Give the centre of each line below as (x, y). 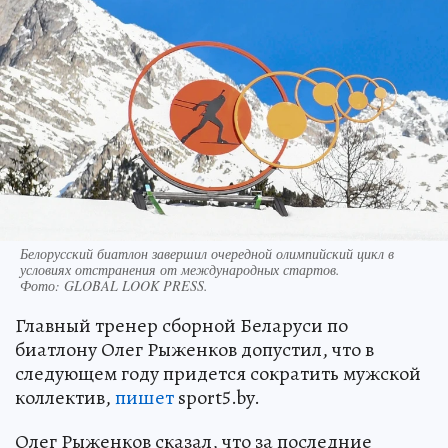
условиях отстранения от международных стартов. (180, 270)
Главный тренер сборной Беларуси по (181, 326)
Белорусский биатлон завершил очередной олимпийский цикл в (207, 254)
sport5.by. (217, 398)
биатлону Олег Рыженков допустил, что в (194, 350)
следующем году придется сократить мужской (218, 374)
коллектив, (65, 398)
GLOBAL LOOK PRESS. (136, 286)
